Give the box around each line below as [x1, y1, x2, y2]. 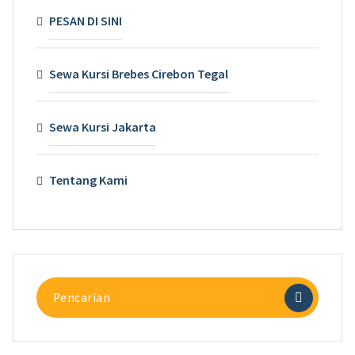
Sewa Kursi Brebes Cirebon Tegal [48, 66, 228, 82]
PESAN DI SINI [48, 13, 122, 29]
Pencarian [35, 278, 90, 295]
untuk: [35, 297, 70, 314]
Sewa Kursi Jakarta [48, 119, 156, 136]
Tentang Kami [48, 172, 128, 189]
